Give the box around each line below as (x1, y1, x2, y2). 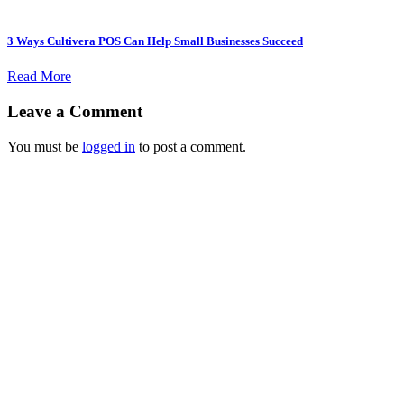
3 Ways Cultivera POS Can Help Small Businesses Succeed (7, 34, 303, 49)
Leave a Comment (7, 101, 142, 121)
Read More (7, 69, 71, 85)
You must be (7, 138, 82, 154)
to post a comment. (135, 138, 246, 154)
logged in (82, 138, 135, 154)
